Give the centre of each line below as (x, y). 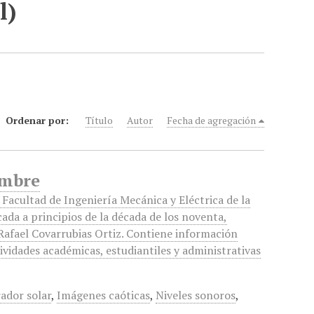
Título (100, 120)
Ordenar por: (39, 120)
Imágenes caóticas (104, 295)
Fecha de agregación (212, 120)
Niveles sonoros (196, 295)
